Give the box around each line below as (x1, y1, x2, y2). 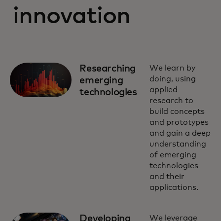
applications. (149, 184, 198, 191)
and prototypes (149, 118, 209, 126)
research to (149, 97, 193, 105)
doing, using (149, 75, 196, 83)
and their (149, 173, 184, 181)
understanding (149, 140, 206, 148)
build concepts (149, 108, 205, 115)
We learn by (149, 64, 195, 72)
